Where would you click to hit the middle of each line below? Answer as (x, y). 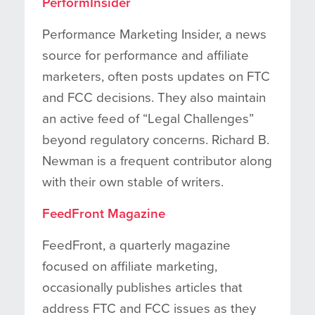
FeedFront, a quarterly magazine (136, 245)
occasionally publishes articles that (142, 287)
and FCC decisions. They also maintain (154, 97)
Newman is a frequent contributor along (157, 161)
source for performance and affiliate (146, 55)
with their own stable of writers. (133, 182)
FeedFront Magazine (104, 213)
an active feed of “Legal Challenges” (148, 118)
